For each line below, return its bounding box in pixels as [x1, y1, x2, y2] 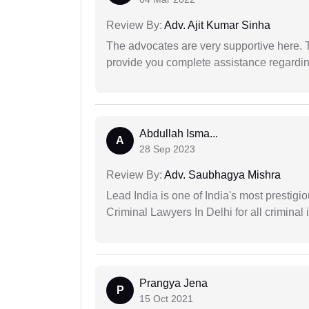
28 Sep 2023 [139, 143, 195, 155]
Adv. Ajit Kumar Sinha [162, 19, 270, 32]
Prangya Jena [139, 277, 208, 290]
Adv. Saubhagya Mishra [162, 169, 281, 181]
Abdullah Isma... [139, 128, 218, 140]
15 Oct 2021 [139, 293, 193, 305]
